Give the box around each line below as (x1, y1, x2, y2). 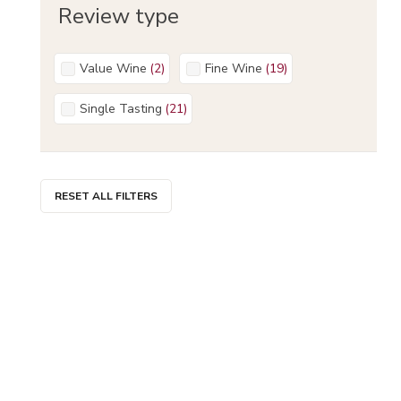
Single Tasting (88, 99, 162, 117)
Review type (58, 2, 179, 30)
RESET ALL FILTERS (55, 189, 158, 203)
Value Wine (88, 59, 147, 77)
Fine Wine (211, 59, 262, 77)
